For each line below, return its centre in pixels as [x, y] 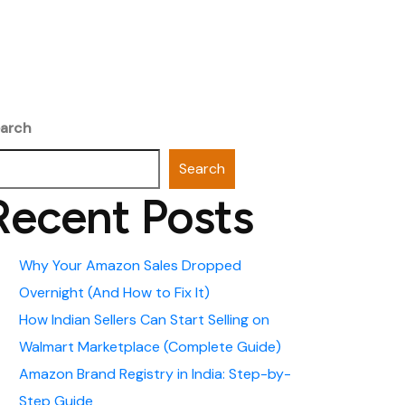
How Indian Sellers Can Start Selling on [144, 320]
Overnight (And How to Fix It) [114, 292]
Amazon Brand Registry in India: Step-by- [155, 374]
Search [202, 169]
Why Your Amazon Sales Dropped [130, 265]
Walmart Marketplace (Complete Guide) [150, 347]
